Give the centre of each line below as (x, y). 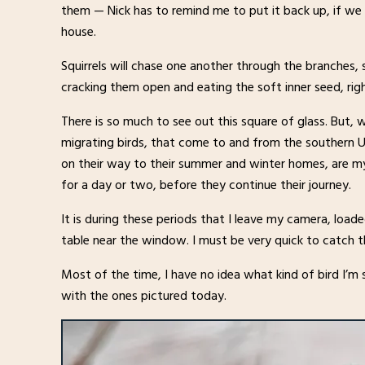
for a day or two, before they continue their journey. (207, 185)
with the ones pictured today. (144, 295)
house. (79, 31)
